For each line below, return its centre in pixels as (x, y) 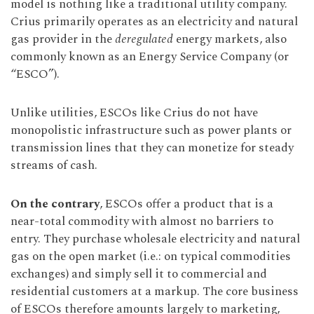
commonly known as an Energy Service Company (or (150, 57)
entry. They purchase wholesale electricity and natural (155, 239)
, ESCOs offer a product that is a (186, 204)
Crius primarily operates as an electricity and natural (154, 22)
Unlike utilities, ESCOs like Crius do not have (134, 113)
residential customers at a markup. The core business (155, 292)
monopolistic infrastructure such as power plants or (151, 131)
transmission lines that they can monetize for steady (152, 148)
